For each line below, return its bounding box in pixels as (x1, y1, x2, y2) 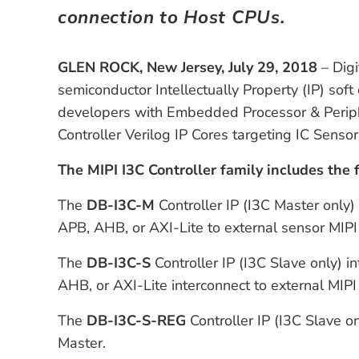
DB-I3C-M (87, 195, 155, 215)
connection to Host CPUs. (58, 4, 286, 30)
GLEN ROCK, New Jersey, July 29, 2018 (58, 57, 317, 77)
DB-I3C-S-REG (87, 310, 186, 330)
